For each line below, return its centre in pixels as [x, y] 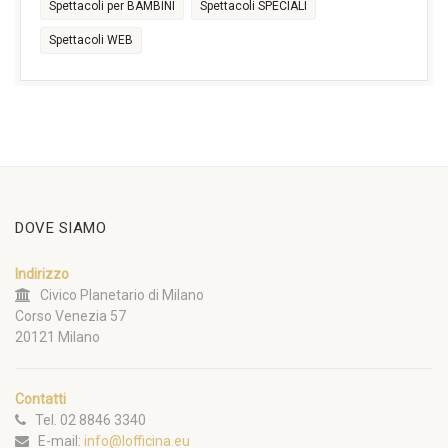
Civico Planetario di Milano [117, 294]
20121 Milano [57, 336]
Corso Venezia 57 [70, 315]
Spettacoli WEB [91, 39]
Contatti [40, 398]
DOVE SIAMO [60, 227]
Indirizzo [42, 273]
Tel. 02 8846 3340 [86, 419]
